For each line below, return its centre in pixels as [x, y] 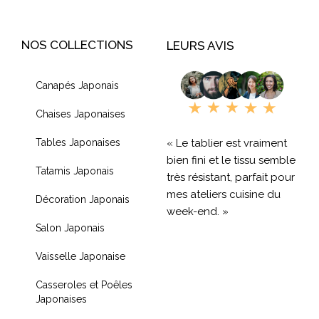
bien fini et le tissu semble [231, 160]
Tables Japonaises [78, 143]
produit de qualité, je [219, 260]
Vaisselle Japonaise [80, 257]
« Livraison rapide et [218, 242]
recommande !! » [209, 277]
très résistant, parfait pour [231, 177]
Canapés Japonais [77, 86]
